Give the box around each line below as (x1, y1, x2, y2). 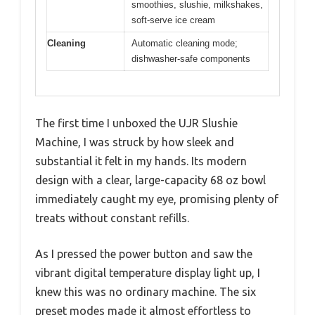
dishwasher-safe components (131, 53, 250, 65)
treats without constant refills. (35, 211, 189, 224)
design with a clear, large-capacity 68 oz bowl (35, 173, 266, 186)
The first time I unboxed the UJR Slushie (35, 116, 238, 129)
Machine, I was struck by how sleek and (35, 135, 234, 148)
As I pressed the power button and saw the (35, 247, 252, 260)
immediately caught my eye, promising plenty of (35, 192, 278, 205)
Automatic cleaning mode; (131, 38, 238, 49)
